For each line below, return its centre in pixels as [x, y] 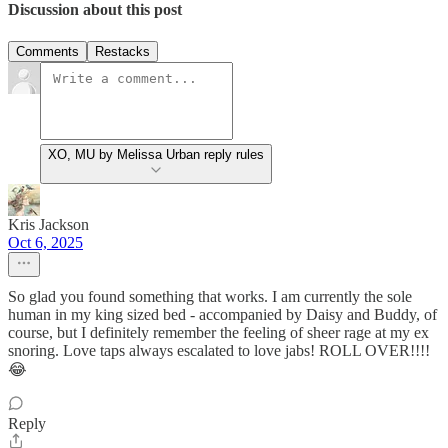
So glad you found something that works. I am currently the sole [210, 296]
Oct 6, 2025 [45, 242]
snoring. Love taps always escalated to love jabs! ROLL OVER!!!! [219, 350]
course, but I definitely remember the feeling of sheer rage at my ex [218, 332]
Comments [47, 51]
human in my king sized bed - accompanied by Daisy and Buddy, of [222, 314]
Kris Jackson [48, 224]
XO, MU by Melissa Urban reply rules [156, 154]
